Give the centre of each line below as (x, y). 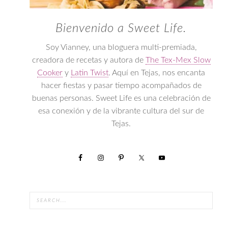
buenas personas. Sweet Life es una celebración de (121, 98)
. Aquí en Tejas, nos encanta (157, 73)
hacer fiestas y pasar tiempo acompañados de (121, 85)
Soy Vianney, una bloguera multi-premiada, (121, 47)
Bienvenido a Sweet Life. (121, 28)
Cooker (50, 73)
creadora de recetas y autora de (89, 60)
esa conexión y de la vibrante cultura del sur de (121, 111)
